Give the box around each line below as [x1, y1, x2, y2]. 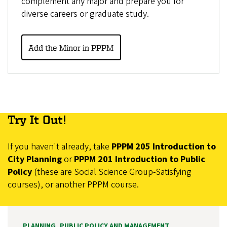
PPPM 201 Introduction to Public [72, 153, 205, 166]
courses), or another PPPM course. [8, 178, 139, 191]
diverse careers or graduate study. [21, 8, 149, 21]
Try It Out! [8, 112, 66, 127]
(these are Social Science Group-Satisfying [32, 165, 192, 178]
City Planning [8, 153, 62, 166]
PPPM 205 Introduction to [111, 140, 216, 153]
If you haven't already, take [8, 140, 111, 153]
